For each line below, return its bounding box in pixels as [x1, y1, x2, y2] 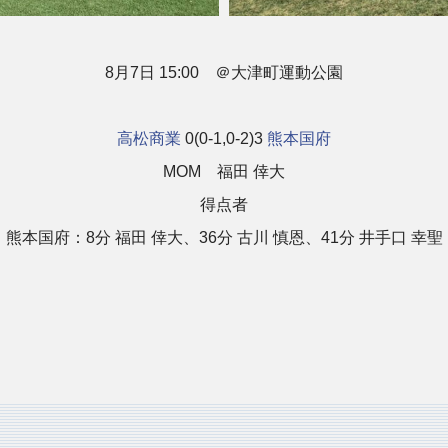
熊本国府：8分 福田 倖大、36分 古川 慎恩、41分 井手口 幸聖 [5, 229, 443, 247]
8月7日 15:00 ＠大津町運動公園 [105, 64, 343, 82]
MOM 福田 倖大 [163, 163, 285, 181]
